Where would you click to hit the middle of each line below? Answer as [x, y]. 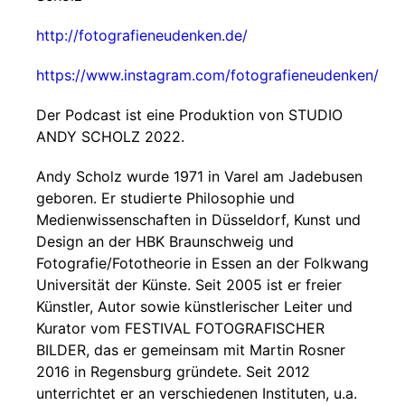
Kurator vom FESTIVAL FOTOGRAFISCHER [180, 328]
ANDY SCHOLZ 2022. [110, 137]
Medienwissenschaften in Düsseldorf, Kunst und [198, 220]
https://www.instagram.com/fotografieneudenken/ [207, 75]
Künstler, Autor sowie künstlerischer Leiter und [194, 306]
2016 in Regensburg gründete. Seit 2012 [173, 372]
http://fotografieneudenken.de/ [142, 35]
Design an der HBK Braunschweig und [165, 241]
